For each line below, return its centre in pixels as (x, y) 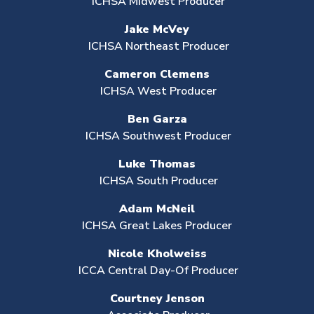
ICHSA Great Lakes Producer (157, 226)
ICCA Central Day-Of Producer (157, 271)
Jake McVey (157, 29)
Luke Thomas (157, 164)
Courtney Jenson (157, 299)
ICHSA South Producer (157, 181)
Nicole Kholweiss (157, 254)
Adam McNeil (157, 209)
